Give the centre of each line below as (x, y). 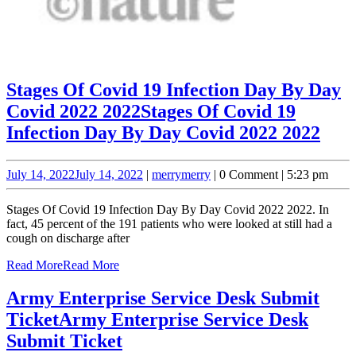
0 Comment (249, 174)
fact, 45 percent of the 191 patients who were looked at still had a (169, 223)
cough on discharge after (68, 238)
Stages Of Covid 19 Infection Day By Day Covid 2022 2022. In (168, 209)
